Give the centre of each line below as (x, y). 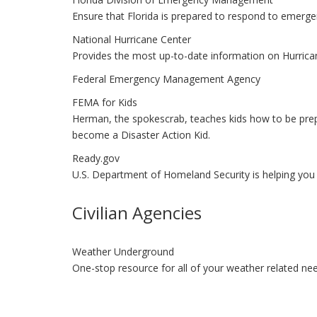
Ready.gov (96, 158)
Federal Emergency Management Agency (166, 79)
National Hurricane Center (132, 39)
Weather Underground (123, 252)
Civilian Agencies (137, 213)
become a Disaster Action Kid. (141, 135)
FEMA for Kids (105, 102)
